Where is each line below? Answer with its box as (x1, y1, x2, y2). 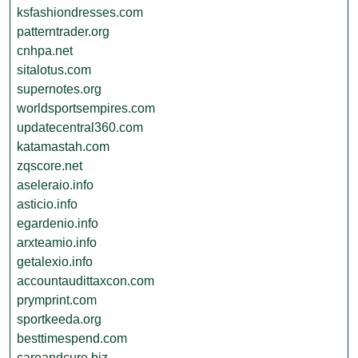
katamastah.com (17, 140, 109, 153)
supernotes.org (17, 82, 101, 96)
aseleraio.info (17, 178, 93, 192)
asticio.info (17, 197, 78, 211)
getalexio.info (17, 255, 93, 268)
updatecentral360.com (17, 121, 143, 134)
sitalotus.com (17, 63, 91, 77)
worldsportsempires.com (17, 101, 155, 115)
